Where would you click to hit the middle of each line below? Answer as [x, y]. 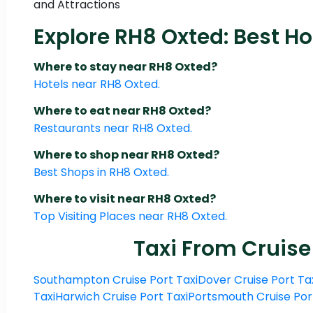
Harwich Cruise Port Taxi [122, 297]
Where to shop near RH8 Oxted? [126, 155]
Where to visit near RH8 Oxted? [125, 199]
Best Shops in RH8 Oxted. [101, 173]
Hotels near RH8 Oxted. [97, 85]
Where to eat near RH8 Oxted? [122, 111]
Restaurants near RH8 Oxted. [113, 129]
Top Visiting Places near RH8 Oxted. [130, 217]
